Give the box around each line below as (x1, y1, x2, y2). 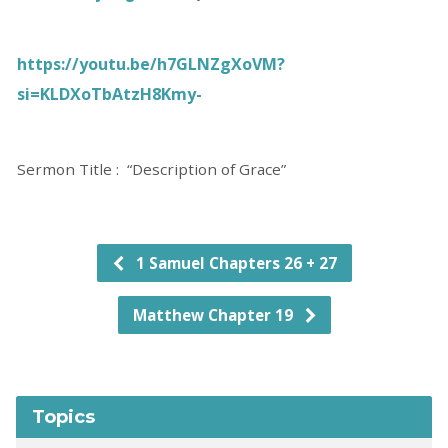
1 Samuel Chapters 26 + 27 (131, 253, 337, 273)
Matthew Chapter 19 (132, 305, 297, 325)
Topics (31, 405, 95, 428)
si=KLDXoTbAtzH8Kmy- (16, 83, 202, 105)
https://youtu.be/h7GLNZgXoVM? (16, 53, 285, 75)
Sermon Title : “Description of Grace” (16, 159, 286, 179)
